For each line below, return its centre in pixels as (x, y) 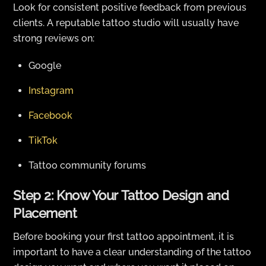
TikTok (43, 141)
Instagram (51, 91)
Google (45, 66)
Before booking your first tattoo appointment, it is (124, 236)
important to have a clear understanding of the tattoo (132, 252)
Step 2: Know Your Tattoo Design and (121, 195)
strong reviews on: (54, 38)
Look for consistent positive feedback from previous (130, 7)
